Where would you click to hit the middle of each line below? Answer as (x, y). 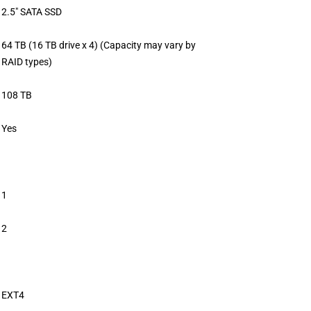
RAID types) (27, 61)
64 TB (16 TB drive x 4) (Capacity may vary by (99, 45)
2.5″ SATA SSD (32, 11)
